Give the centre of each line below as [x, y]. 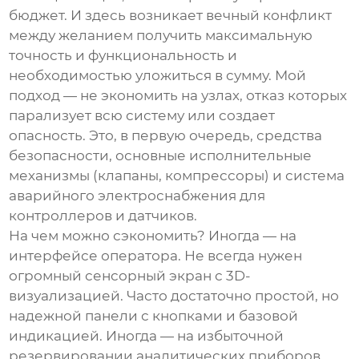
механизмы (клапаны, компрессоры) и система [177, 176]
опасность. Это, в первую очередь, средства [166, 136]
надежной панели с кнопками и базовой [154, 316]
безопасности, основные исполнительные [161, 156]
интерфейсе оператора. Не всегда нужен [156, 256]
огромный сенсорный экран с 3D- [130, 276]
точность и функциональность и [123, 56]
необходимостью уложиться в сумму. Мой [158, 76]
